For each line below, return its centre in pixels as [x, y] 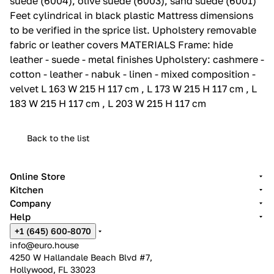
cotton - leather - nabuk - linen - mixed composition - [133, 74]
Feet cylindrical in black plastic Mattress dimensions [131, 15]
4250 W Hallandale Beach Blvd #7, [81, 257]
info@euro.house [44, 245]
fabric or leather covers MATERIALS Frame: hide [121, 44]
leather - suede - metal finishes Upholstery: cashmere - [137, 59]
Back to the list [58, 138]
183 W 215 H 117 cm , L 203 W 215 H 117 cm [108, 103]
